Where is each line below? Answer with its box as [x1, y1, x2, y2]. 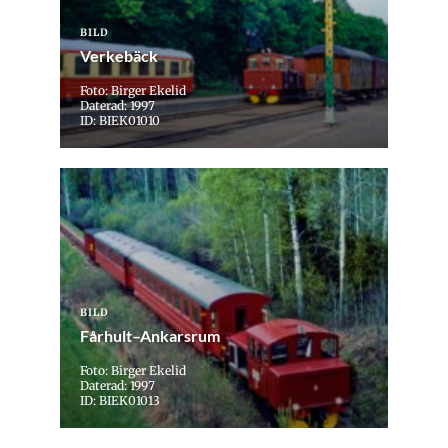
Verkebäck [80, 46, 158, 66]
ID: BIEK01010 [80, 113, 160, 129]
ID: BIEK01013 [80, 393, 160, 409]
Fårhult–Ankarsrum [80, 326, 220, 346]
